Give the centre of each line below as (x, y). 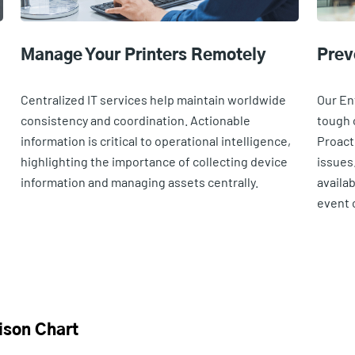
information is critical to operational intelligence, (156, 140)
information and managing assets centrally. (140, 181)
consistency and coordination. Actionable (136, 120)
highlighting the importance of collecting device (155, 161)
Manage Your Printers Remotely (144, 55)
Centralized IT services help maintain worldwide (154, 99)
